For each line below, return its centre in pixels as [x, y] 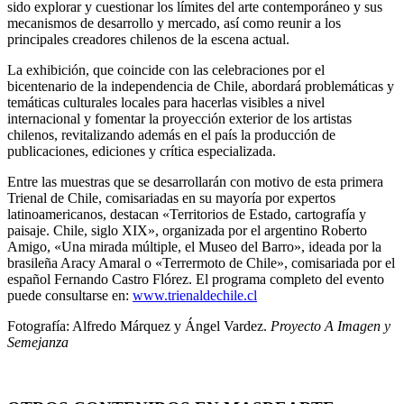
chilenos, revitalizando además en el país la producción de [171, 135]
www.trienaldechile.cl [195, 296]
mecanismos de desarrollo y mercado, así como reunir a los [174, 23]
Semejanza [38, 343]
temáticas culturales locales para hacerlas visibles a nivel [166, 103]
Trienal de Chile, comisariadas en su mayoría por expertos [171, 198]
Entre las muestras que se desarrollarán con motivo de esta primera [195, 182]
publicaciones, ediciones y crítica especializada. [142, 151]
